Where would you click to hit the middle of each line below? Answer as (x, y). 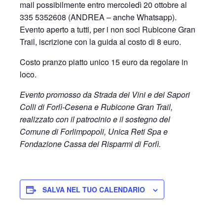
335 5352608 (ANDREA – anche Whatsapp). (98, 17)
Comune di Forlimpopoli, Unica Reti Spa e (94, 131)
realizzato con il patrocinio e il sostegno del (95, 119)
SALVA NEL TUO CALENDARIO (94, 189)
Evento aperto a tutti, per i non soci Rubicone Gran (108, 29)
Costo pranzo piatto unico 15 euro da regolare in (104, 62)
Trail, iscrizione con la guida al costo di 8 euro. (100, 42)
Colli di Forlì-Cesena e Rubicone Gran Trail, (96, 107)
